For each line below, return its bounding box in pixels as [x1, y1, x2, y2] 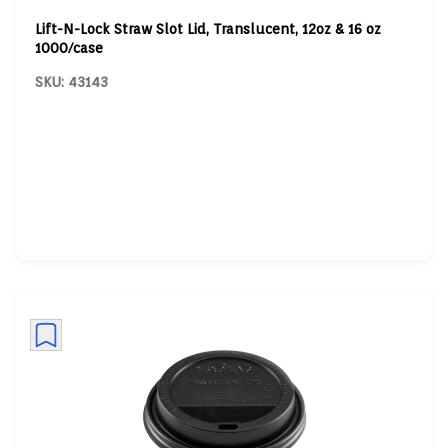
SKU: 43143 [34, 74, 108, 90]
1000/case [34, 40, 103, 56]
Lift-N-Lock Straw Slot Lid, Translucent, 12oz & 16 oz [34, 21, 381, 37]
